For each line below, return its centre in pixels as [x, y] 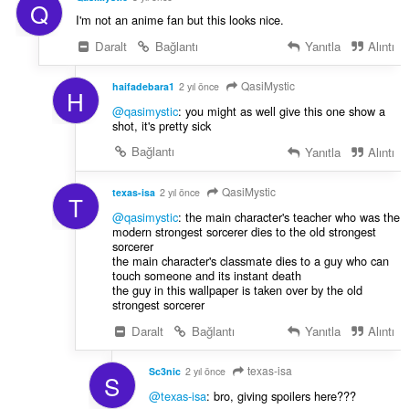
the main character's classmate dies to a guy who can [250, 261]
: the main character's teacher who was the [288, 217]
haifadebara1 [143, 87]
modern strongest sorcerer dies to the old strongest [244, 232]
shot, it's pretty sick [161, 126]
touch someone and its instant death [206, 276]
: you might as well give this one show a [281, 111]
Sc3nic [164, 371]
